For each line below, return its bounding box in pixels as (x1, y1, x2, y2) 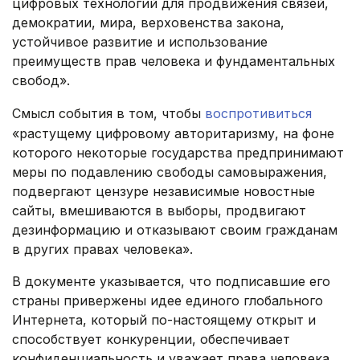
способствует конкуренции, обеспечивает (12, 331, 290, 348)
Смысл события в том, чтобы (12, 105, 205, 122)
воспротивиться (205, 105, 312, 122)
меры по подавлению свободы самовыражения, (12, 164, 327, 181)
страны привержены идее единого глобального (12, 292, 323, 309)
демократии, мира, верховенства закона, (12, 14, 284, 31)
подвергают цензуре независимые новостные (12, 183, 315, 200)
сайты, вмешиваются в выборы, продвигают (12, 202, 306, 219)
